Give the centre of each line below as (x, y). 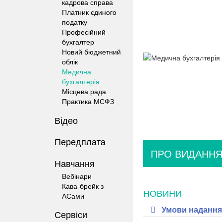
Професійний (84, 32)
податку (75, 22)
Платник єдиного (89, 12)
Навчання (75, 163)
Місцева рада (84, 91)
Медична (77, 71)
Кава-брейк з (83, 186)
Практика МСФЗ (88, 101)
